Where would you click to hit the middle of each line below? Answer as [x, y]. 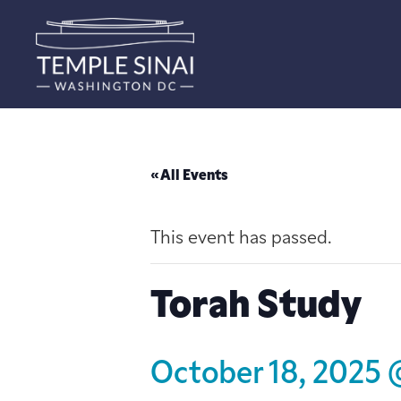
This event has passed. [241, 239]
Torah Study [256, 307]
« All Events [189, 176]
